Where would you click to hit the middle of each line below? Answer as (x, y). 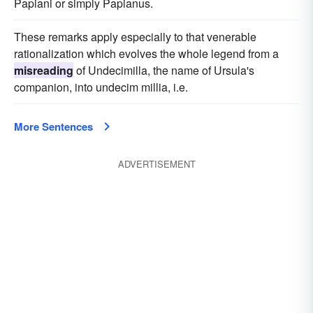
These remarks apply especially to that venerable (135, 37)
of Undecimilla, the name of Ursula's (164, 70)
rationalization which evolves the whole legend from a (146, 53)
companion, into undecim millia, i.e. (101, 87)
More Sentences (53, 126)
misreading (44, 70)
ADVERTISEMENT (156, 164)
